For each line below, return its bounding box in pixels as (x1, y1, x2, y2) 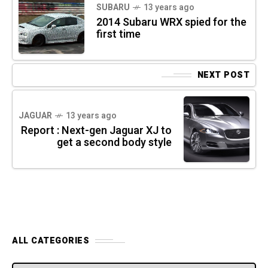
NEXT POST (197, 69, 249, 82)
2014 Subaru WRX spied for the (96, 14, 246, 31)
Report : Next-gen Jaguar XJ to (21, 123, 172, 139)
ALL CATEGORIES (12, 234, 89, 248)
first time (96, 26, 141, 43)
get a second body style (57, 135, 172, 151)
